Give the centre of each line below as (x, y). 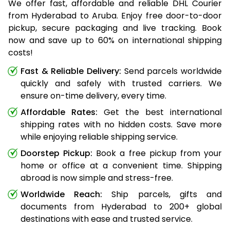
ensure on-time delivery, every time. (93, 95)
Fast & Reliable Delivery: (71, 71)
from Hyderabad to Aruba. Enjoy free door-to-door (115, 15)
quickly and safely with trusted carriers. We (121, 83)
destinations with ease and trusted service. (107, 219)
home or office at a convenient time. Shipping (121, 165)
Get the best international (160, 112)
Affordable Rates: (59, 112)
